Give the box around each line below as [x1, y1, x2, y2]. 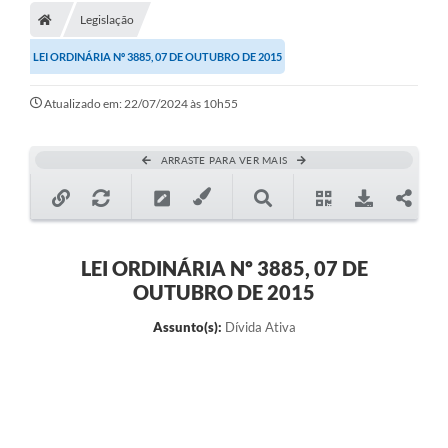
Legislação [80, 11, 134, 27]
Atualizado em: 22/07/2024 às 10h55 [44, 95, 238, 111]
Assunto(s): [152, 318, 222, 335]
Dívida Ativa [221, 318, 296, 335]
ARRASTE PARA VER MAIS [160, 153, 288, 166]
